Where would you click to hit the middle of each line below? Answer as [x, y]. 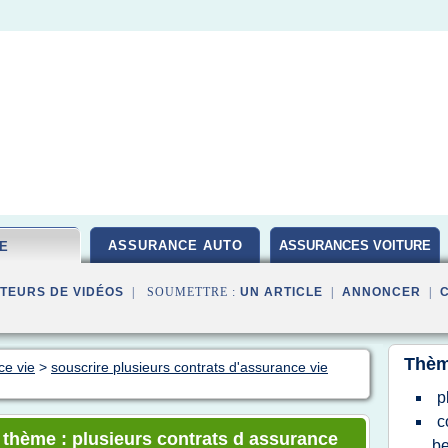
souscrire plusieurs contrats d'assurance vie [189, 367]
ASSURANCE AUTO [175, 245]
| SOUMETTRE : [182, 292]
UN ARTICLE [281, 292]
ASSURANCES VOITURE [355, 245]
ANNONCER [381, 292]
